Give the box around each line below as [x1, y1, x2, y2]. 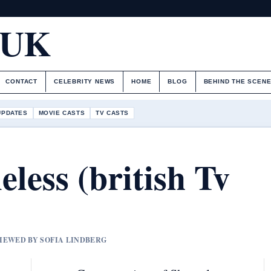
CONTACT [5, 78, 38, 85]
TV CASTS [96, 109, 129, 116]
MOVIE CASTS [38, 109, 85, 116]
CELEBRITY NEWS [53, 78, 116, 85]
